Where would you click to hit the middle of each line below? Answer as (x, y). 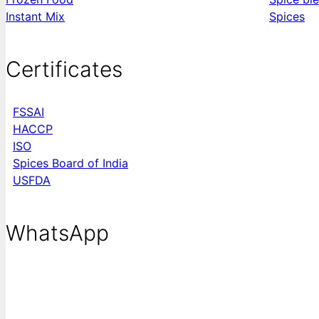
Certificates (64, 69)
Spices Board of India (70, 163)
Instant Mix (35, 16)
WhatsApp (57, 232)
